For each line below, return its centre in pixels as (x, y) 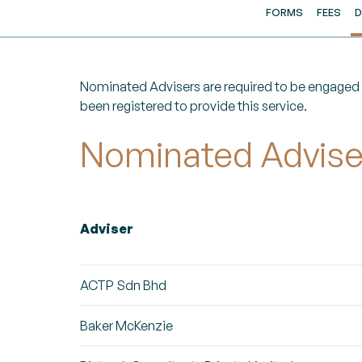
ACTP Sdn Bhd (123, 285)
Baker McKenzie (126, 326)
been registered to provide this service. (194, 106)
